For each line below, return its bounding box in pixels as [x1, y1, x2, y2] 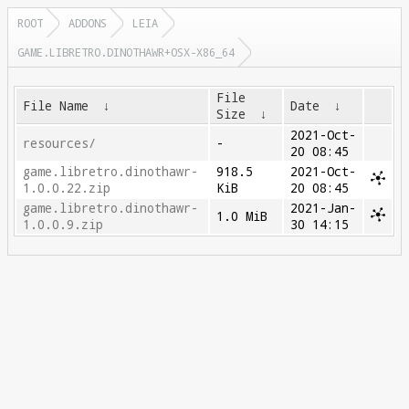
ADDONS [68, 16, 107, 30]
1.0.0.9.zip [23, 216, 104, 233]
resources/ [23, 135, 97, 152]
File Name [23, 98, 89, 114]
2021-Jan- [290, 200, 357, 216]
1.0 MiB [216, 208, 268, 225]
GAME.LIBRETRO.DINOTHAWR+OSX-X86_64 [17, 45, 235, 59]
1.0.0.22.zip [23, 180, 111, 196]
